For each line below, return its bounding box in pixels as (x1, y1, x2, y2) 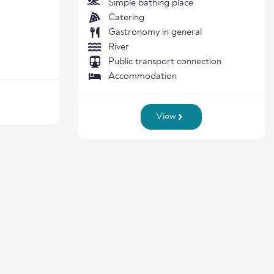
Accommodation (108, 72, 177, 81)
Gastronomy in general (108, 28, 202, 37)
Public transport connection (108, 57, 221, 67)
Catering (108, 13, 144, 23)
